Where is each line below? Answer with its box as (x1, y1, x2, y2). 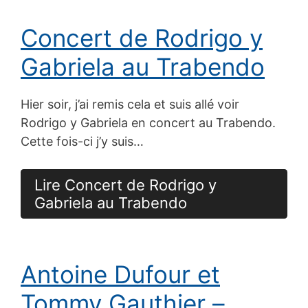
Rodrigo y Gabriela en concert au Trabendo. (21, 115, 276, 130)
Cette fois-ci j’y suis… (21, 133, 144, 148)
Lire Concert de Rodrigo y (34, 175, 217, 194)
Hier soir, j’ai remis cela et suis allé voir (21, 96, 239, 111)
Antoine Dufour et (21, 259, 220, 289)
